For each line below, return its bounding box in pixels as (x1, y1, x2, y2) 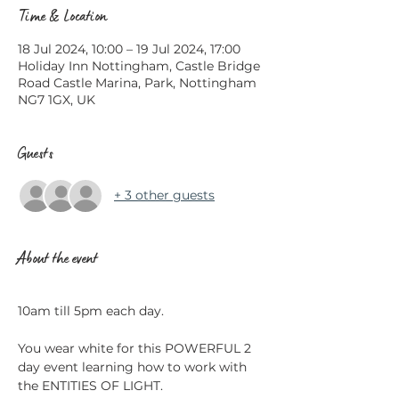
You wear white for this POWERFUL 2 (18, 339, 255, 356)
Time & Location (18, 2, 107, 28)
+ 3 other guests (114, 187, 215, 204)
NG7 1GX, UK (18, 91, 95, 108)
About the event (18, 244, 98, 270)
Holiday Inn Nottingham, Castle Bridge (18, 57, 260, 74)
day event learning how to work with (18, 358, 250, 375)
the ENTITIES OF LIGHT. (18, 377, 163, 394)
